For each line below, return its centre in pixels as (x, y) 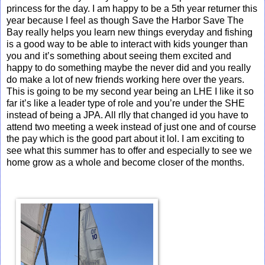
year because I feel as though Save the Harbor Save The (125, 20)
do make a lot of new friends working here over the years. (125, 79)
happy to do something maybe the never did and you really (129, 67)
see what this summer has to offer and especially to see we (129, 150)
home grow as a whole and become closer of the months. (127, 162)
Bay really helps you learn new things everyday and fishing (130, 32)
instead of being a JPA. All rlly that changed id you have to (127, 115)
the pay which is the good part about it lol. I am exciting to (125, 138)
